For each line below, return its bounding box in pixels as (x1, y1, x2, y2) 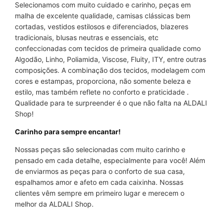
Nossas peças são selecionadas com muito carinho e (15, 145, 185, 154)
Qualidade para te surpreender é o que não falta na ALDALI (15, 99, 207, 107)
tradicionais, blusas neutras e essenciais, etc (15, 33, 159, 42)
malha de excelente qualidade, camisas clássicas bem (15, 11, 190, 20)
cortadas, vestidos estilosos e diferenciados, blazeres (15, 22, 188, 31)
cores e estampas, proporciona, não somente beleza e (15, 77, 191, 85)
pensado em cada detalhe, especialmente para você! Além (15, 156, 205, 165)
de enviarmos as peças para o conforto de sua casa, (15, 167, 185, 175)
